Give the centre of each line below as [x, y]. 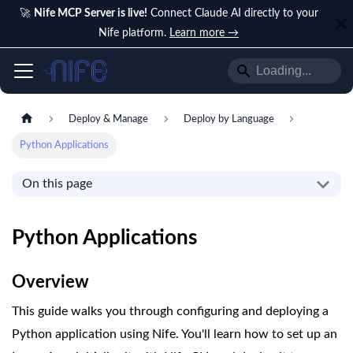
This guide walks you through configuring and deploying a [170, 312]
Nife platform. [134, 33]
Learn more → [204, 33]
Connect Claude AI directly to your [232, 13]
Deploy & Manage [109, 119]
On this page [57, 184]
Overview [50, 282]
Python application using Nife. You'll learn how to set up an [175, 334]
